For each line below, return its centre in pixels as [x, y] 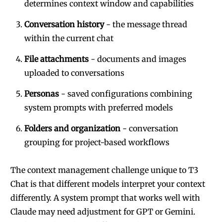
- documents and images [138, 59]
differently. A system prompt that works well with [105, 198]
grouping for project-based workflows [97, 142]
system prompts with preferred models [99, 108]
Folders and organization [72, 128]
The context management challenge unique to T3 [104, 170]
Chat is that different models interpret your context [108, 184]
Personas [42, 94]
